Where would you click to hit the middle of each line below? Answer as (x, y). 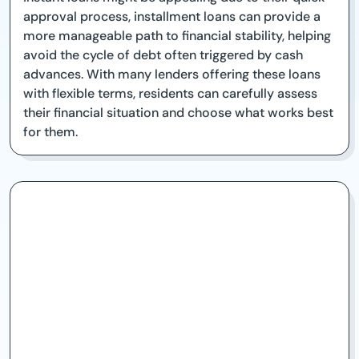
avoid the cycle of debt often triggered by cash (163, 55)
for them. (50, 132)
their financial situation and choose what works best (178, 113)
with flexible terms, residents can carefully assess (170, 94)
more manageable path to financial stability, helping (177, 36)
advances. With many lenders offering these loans (172, 75)
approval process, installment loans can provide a (172, 17)
